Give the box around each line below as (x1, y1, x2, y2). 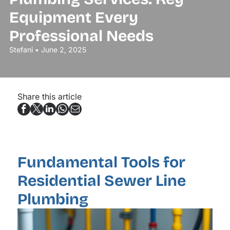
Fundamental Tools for (17, 153, 185, 172)
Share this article (17, 91, 82, 102)
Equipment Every (9, 8, 138, 27)
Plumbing (17, 190, 88, 209)
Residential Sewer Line (17, 171, 186, 190)
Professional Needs (9, 27, 154, 45)
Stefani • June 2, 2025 (9, 45, 86, 54)
